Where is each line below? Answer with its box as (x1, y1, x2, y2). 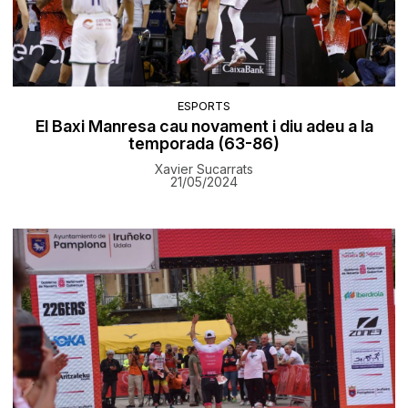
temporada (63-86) (128, 134, 280, 154)
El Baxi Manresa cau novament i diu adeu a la (35, 117, 373, 137)
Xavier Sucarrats (155, 161, 253, 178)
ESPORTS (178, 98, 230, 114)
